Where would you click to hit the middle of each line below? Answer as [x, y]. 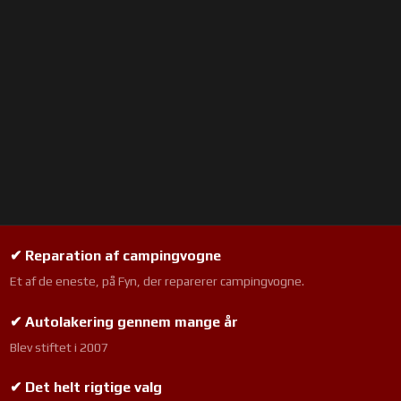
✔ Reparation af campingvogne [115, 256]
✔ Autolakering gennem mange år [124, 321]
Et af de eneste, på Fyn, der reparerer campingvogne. [157, 282]
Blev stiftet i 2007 [59, 347]
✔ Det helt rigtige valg [85, 388]
